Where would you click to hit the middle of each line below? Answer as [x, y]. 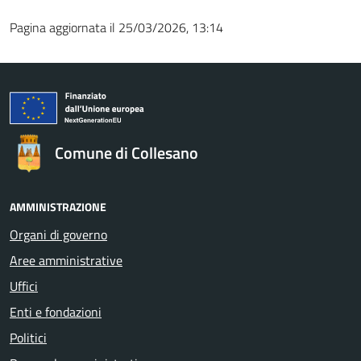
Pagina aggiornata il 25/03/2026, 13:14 [116, 27]
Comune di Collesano [127, 152]
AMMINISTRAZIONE [58, 206]
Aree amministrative [66, 260]
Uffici [24, 286]
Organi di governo [58, 234]
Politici [28, 337]
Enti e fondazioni [56, 311]
